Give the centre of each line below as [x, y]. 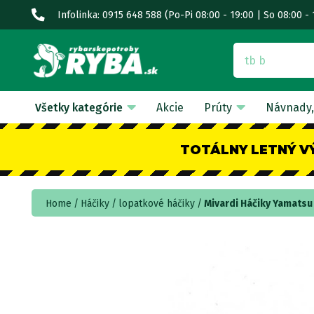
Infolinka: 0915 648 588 [110, 15]
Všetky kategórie [78, 107]
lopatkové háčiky [157, 204]
